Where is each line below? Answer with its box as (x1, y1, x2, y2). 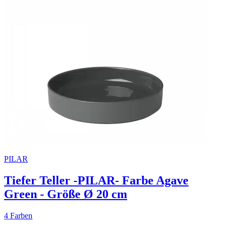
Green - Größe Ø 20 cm (4, 187, 127, 201)
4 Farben (4, 211, 32, 220)
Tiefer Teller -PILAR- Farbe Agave (4, 173, 188, 187)
